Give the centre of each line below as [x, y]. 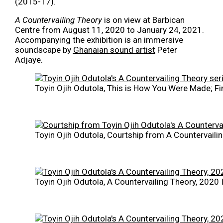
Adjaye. [30, 59]
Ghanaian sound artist [114, 50]
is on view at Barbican [143, 20]
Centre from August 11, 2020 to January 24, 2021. [109, 30]
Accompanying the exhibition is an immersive [99, 40]
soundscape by [44, 50]
